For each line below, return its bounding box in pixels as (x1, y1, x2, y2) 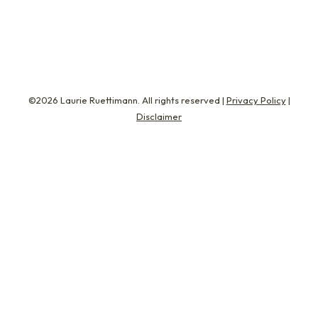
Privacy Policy (226, 94, 286, 106)
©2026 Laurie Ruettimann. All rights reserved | (28, 94, 226, 106)
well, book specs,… (32, 4, 133, 19)
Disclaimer (136, 111, 182, 122)
